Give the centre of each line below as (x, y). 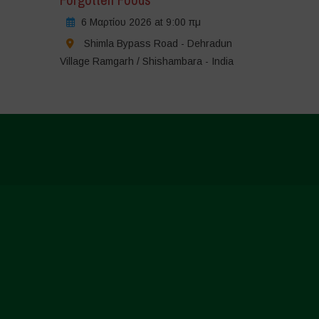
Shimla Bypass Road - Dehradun (158, 44)
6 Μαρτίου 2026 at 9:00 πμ (141, 22)
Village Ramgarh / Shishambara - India (146, 62)
